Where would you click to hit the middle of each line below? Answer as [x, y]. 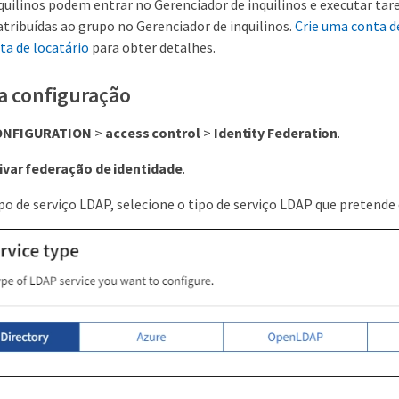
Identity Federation [276, 133]
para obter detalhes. [152, 48]
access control [152, 133]
